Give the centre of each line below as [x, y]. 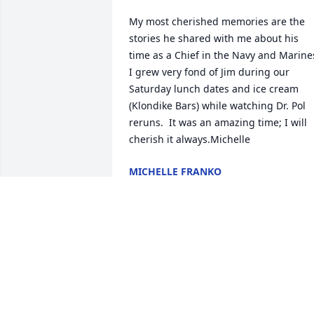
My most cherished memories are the [217, 22]
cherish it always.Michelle [190, 139]
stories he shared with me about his [214, 39]
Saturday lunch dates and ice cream [214, 89]
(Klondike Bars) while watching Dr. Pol [217, 106]
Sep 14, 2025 [159, 186]
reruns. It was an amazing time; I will [218, 123]
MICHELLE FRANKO [175, 172]
